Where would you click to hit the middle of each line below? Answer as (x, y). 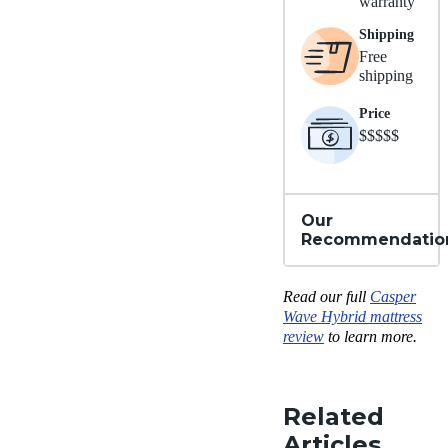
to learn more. (370, 337)
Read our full (326, 297)
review (303, 337)
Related (333, 417)
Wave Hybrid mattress (352, 317)
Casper (393, 297)
